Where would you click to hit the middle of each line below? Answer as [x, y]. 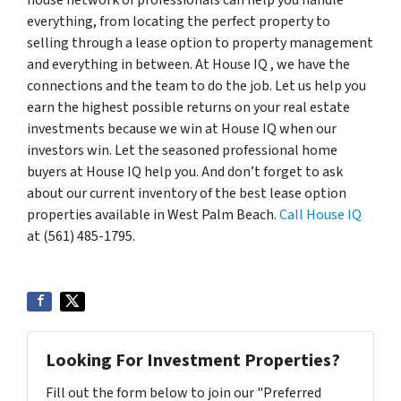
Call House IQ [320, 214]
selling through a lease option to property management [200, 43]
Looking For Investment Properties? [193, 360]
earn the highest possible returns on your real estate [188, 107]
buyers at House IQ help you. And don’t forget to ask [185, 171]
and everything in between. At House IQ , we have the [188, 64]
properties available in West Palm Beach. [153, 214]
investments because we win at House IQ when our [182, 128]
